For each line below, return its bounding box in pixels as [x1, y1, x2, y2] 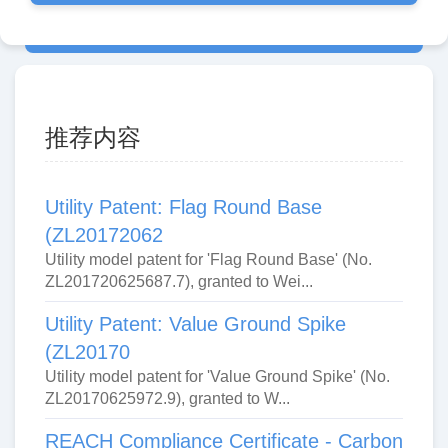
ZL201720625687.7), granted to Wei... [45, 273, 313, 291]
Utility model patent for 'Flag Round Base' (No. [45, 251, 372, 269]
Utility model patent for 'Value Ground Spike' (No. [45, 368, 390, 386]
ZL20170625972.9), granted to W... [45, 390, 290, 408]
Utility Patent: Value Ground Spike [45, 313, 346, 336]
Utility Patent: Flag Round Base [45, 196, 322, 219]
